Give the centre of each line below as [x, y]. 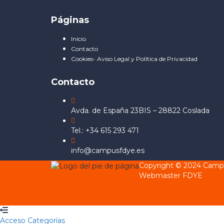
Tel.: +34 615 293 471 [105, 130]
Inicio [78, 39]
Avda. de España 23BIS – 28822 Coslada [140, 110]
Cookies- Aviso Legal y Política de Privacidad [134, 59]
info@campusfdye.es [108, 150]
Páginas [70, 20]
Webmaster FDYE [171, 175]
